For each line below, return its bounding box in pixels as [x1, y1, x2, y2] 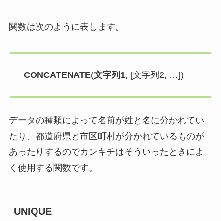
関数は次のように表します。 [8, 22, 124, 32]
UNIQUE [13, 206, 52, 217]
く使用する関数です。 [8, 163, 98, 173]
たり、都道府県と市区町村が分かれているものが [8, 131, 204, 141]
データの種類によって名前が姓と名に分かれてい [8, 115, 204, 125]
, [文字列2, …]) [125, 70, 184, 80]
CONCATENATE [23, 70, 91, 80]
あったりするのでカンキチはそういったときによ [8, 147, 204, 157]
